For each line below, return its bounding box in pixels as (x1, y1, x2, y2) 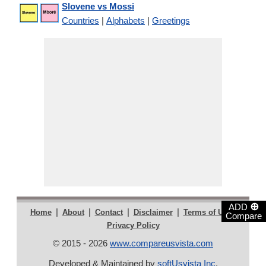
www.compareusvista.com (110, 238, 213, 248)
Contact (94, 208, 123, 217)
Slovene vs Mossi (62, 1, 134, 11)
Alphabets (106, 15, 145, 26)
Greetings (152, 15, 190, 26)
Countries (62, 15, 99, 26)
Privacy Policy (106, 221, 160, 230)
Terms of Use (183, 208, 232, 217)
